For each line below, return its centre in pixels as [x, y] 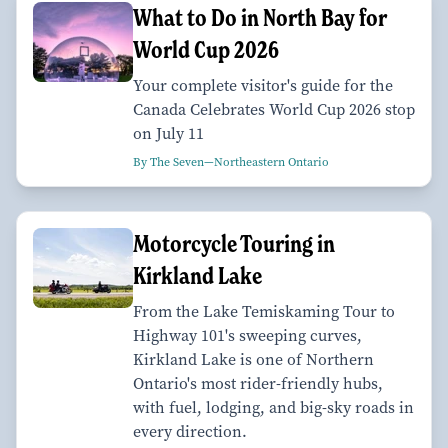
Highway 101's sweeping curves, [247, 336]
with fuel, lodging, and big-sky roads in [273, 408]
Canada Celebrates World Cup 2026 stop [274, 110]
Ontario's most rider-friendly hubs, [258, 384]
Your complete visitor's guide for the [263, 86]
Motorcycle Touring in [234, 244]
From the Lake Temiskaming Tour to [264, 312]
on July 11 [168, 134]
